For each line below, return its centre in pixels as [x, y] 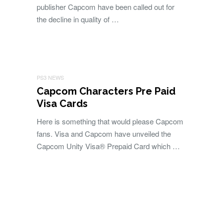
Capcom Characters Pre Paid [106, 91]
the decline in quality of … [78, 19]
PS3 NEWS [50, 77]
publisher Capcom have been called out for [106, 7]
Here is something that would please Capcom [110, 121]
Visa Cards [62, 104]
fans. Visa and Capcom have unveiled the [104, 134]
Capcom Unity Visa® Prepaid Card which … [108, 146]
